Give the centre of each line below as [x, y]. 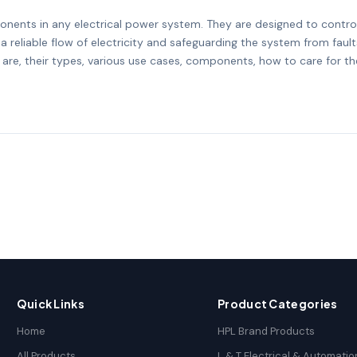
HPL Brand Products [267, 331]
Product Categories [278, 304]
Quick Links [50, 304]
